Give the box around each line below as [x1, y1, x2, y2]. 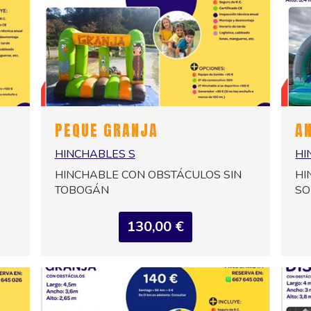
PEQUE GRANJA [54, 119, 158, 142]
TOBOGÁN [54, 183, 109, 199]
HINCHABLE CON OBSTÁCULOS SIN [54, 167, 242, 183]
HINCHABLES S [54, 146, 135, 162]
